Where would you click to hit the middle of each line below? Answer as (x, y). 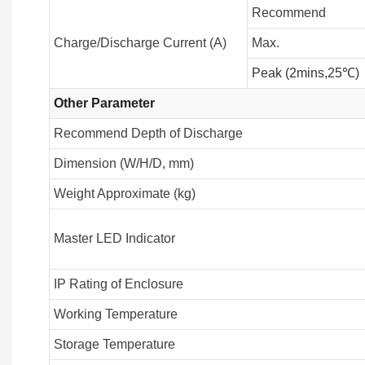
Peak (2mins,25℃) (305, 73)
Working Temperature (115, 314)
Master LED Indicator (114, 239)
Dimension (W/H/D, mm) (123, 164)
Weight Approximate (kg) (124, 194)
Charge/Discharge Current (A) (140, 43)
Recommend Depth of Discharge (148, 134)
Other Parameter (104, 103)
